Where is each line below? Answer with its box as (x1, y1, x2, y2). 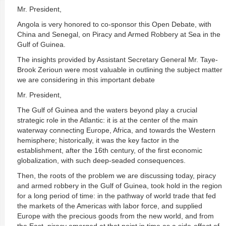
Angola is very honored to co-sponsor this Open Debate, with (17, 20, 211, 28)
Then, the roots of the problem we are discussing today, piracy (17, 172, 216, 180)
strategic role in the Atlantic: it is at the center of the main (17, 116, 198, 124)
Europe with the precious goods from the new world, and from (17, 212, 214, 220)
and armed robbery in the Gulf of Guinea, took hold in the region (17, 182, 222, 190)
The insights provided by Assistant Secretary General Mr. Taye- (17, 55, 218, 64)
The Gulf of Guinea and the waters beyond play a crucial (17, 106, 197, 114)
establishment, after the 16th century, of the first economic (17, 146, 202, 154)
